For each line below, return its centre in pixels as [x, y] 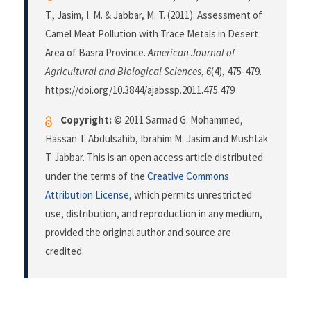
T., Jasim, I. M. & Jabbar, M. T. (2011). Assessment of [154, 15]
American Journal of [191, 53]
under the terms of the [96, 176]
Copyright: [86, 120]
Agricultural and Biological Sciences [123, 72]
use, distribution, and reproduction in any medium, [154, 214]
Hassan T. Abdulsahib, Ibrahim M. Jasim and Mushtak [157, 139]
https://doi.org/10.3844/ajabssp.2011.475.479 [140, 90]
